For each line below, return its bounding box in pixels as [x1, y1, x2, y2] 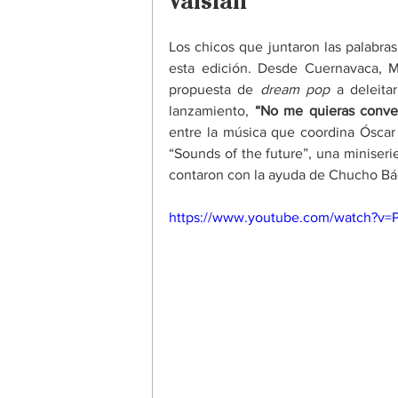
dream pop [259, 82, 330, 97]
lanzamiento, [169, 103, 255, 118]
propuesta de [169, 82, 260, 97]
